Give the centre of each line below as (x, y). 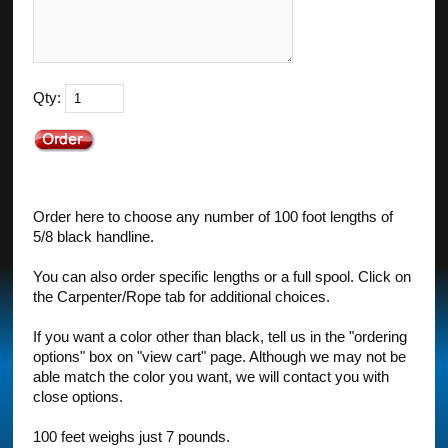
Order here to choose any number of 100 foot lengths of (213, 216)
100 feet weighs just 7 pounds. (132, 436)
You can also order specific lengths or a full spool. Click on (222, 276)
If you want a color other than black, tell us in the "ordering (220, 336)
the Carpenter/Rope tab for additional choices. (182, 296)
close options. (78, 396)
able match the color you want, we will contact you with (211, 376)
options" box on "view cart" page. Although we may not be (220, 356)
